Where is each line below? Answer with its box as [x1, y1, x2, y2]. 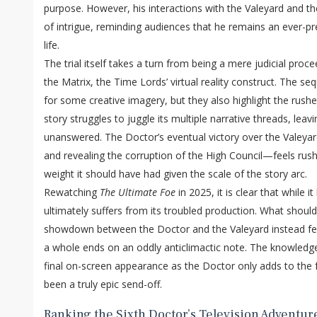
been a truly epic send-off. [44, 277, 162, 292]
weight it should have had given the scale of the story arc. [44, 167, 307, 181]
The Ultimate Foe [100, 185, 175, 200]
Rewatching [44, 185, 100, 200]
